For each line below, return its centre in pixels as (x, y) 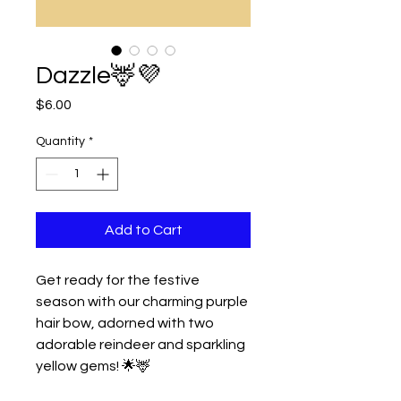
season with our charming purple (142, 302)
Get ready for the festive (118, 281)
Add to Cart (143, 230)
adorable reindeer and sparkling (141, 345)
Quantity (60, 142)
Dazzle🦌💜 (98, 76)
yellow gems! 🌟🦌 (93, 367)
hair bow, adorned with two (125, 324)
